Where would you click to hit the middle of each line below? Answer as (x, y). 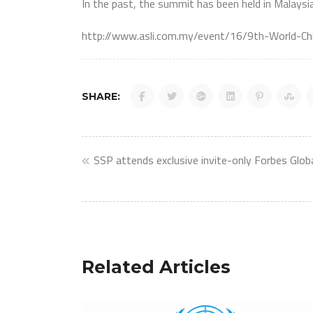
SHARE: (101, 96)
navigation (170, 202)
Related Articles (156, 267)
